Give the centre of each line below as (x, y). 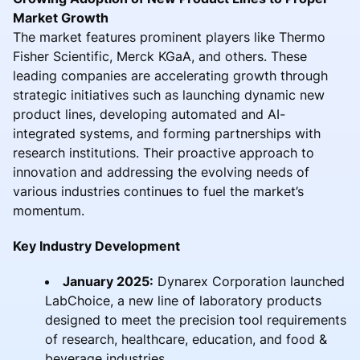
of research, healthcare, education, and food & (186, 339)
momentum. (49, 210)
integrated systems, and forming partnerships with (167, 133)
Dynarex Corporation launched (249, 281)
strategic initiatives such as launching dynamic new (169, 94)
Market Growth (61, 17)
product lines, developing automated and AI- (149, 114)
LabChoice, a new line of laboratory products (183, 300)
